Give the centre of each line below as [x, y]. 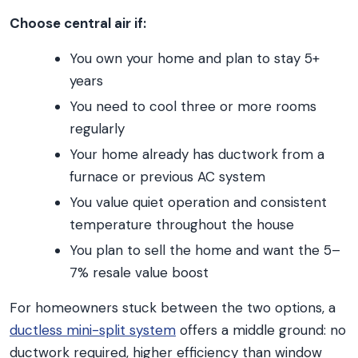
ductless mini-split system [93, 330]
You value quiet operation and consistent [198, 202]
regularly [97, 129]
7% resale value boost [139, 272]
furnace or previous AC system [167, 177]
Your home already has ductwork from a [197, 154]
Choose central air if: [78, 23]
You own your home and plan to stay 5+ [195, 58]
